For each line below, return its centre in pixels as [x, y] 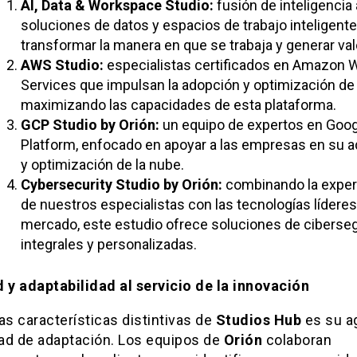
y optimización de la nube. [102, 165]
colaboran [297, 340]
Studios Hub [258, 320]
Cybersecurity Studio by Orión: [121, 185]
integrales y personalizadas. [108, 245]
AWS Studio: [62, 65]
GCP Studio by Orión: [90, 125]
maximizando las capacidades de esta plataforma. [178, 105]
